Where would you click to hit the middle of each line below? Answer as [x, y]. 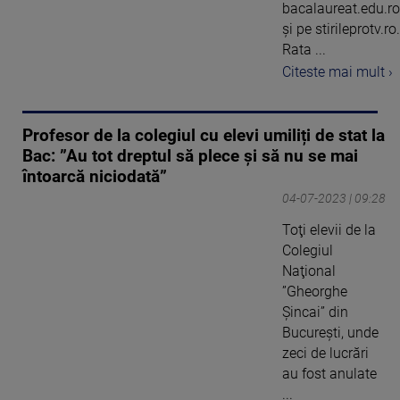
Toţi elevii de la [329, 229]
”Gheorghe [315, 291]
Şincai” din [315, 312]
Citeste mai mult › [337, 71]
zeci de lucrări [325, 353]
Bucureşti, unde [330, 332]
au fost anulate [329, 373]
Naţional [309, 271]
